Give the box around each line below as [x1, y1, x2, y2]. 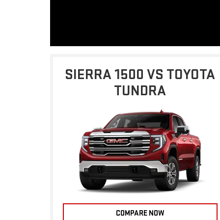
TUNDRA [114, 82, 166, 100]
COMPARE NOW [115, 208, 165, 218]
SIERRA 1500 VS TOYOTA [65, 66, 216, 83]
